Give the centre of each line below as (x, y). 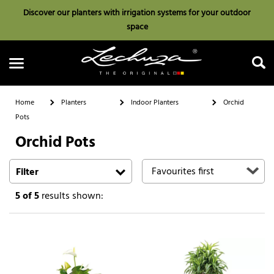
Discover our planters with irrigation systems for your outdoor (137, 13)
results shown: (71, 196)
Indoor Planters (155, 102)
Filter (27, 172)
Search (137, 153)
